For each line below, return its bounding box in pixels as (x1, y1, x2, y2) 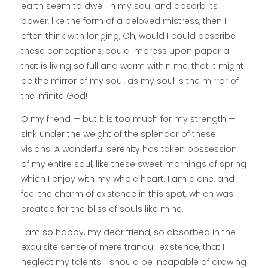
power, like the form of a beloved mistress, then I (21, 15, 226, 28)
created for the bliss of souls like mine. (21, 203, 184, 215)
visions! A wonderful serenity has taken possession (21, 143, 237, 156)
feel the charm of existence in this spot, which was (21, 188, 233, 200)
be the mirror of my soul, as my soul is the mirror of (21, 75, 239, 87)
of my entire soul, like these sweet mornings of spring (21, 158, 246, 170)
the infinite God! (21, 90, 87, 102)
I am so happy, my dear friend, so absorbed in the (21, 226, 236, 239)
